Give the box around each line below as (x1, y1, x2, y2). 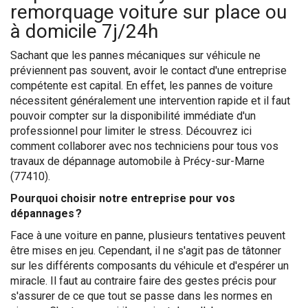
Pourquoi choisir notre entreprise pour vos (10, 192, 235, 205)
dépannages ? (10, 207, 82, 220)
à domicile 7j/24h (10, 20, 158, 43)
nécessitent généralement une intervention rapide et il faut (10, 94, 290, 107)
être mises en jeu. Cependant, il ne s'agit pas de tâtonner (10, 244, 281, 257)
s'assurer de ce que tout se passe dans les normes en (10, 289, 272, 302)
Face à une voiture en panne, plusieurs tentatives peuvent (10, 229, 285, 242)
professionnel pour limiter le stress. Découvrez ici (10, 124, 252, 137)
